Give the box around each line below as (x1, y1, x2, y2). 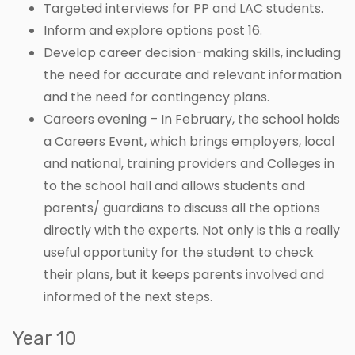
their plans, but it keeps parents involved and (44, 265, 324, 284)
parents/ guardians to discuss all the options (44, 199, 320, 218)
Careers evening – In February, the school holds (44, 110, 340, 129)
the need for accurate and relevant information (44, 66, 342, 85)
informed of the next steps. (44, 288, 212, 307)
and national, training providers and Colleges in (44, 155, 334, 174)
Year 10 (12, 327, 77, 350)
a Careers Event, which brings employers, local (44, 132, 334, 151)
